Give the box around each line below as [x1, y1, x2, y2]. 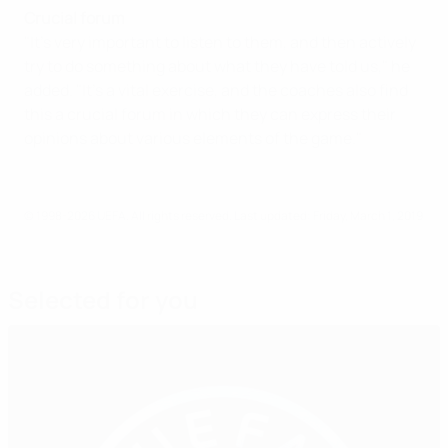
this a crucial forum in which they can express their [24, 103, 396, 125]
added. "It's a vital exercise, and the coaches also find [24, 79, 408, 101]
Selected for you [8, 283, 198, 316]
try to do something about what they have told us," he [24, 55, 410, 77]
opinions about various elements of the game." [24, 127, 362, 149]
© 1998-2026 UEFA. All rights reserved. [24, 207, 234, 224]
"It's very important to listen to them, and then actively [24, 31, 416, 53]
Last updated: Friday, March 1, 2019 [234, 207, 423, 224]
